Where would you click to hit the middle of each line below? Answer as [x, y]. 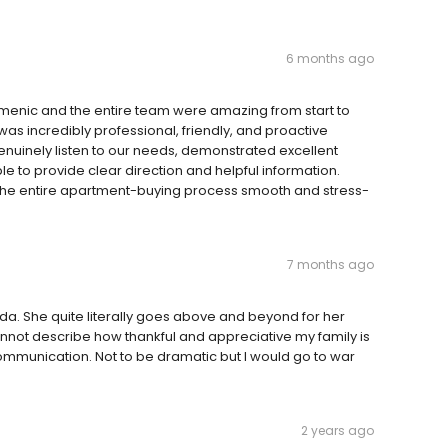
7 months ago [330, 265]
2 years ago [337, 431]
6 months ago [330, 59]
